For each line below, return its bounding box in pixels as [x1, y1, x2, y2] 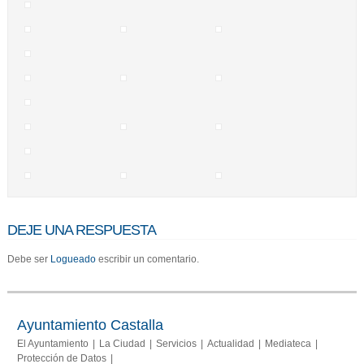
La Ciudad [98, 338, 145, 349]
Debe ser [6, 253, 50, 265]
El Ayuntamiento [16, 338, 89, 349]
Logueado [50, 253, 96, 265]
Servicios [155, 338, 197, 349]
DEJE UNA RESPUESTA [6, 222, 156, 238]
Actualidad [206, 338, 254, 349]
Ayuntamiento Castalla [16, 317, 163, 333]
